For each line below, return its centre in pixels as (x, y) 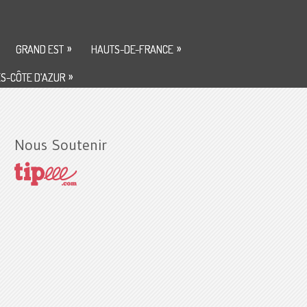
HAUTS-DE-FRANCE (132, 49)
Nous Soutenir (60, 145)
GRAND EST (40, 49)
